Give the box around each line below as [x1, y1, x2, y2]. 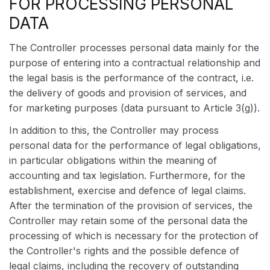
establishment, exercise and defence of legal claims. [9, 184, 246, 196]
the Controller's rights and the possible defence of [9, 245, 239, 257]
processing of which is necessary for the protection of [9, 230, 259, 242]
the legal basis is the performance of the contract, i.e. [9, 72, 254, 84]
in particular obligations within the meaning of [9, 154, 217, 166]
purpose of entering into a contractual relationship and [9, 57, 260, 69]
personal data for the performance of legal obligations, [9, 139, 261, 151]
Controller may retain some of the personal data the [9, 215, 248, 227]
